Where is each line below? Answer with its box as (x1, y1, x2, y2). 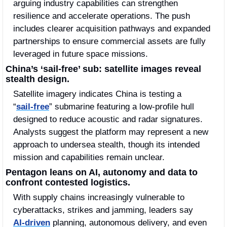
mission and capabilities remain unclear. (13, 152, 165, 162)
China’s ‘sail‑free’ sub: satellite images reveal (6, 63, 201, 74)
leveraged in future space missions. (13, 49, 148, 59)
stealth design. (6, 73, 69, 84)
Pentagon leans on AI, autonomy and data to (6, 167, 198, 177)
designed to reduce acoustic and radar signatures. (13, 114, 203, 124)
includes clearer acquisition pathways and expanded (13, 23, 210, 33)
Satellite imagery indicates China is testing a (13, 89, 181, 99)
